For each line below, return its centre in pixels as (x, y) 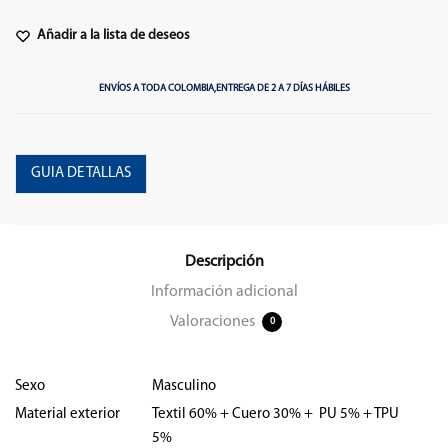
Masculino (184, 386)
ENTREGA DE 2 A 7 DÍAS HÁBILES (282, 89)
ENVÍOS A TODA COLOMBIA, (157, 89)
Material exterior (67, 414)
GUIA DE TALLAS (81, 173)
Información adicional (224, 291)
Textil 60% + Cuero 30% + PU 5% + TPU (275, 414)
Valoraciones (214, 321)
